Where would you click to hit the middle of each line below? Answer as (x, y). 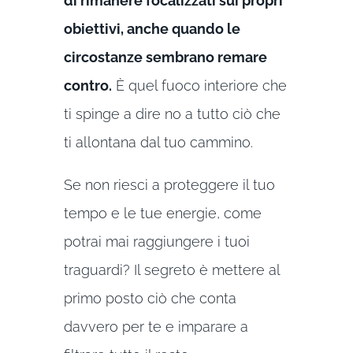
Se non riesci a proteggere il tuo (169, 185)
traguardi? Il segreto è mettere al (171, 270)
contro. (87, 86)
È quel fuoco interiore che (199, 86)
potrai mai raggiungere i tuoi (156, 242)
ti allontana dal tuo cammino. (158, 143)
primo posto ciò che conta (150, 299)
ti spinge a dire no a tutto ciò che (172, 114)
